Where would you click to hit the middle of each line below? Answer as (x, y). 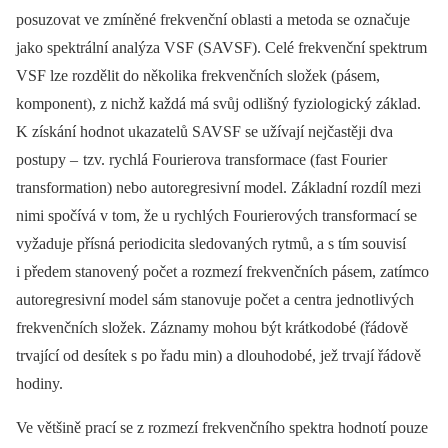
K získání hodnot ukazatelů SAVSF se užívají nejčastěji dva (204, 131)
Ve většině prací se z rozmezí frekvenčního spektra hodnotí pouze (222, 427)
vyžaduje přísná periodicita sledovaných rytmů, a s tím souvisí (211, 243)
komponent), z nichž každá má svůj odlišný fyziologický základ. (218, 103)
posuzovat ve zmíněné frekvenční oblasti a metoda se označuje (213, 19)
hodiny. (39, 383)
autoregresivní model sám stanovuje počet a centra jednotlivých (215, 299)
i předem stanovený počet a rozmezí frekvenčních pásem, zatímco (222, 271)
